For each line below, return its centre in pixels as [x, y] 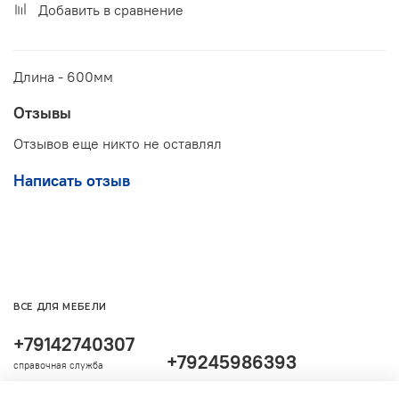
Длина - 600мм [63, 77]
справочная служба [58, 365]
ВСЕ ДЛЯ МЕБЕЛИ [60, 306]
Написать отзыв [72, 181]
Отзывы [42, 112]
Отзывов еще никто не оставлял [118, 144]
